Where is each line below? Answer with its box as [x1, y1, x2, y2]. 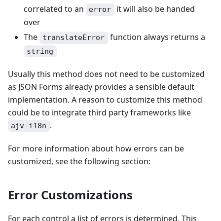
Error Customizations [8, 186, 133, 203]
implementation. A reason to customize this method [8, 94, 202, 105]
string [27, 46, 54, 56]
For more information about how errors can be [8, 143, 184, 154]
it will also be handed [114, 3, 195, 15]
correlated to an [24, 3, 86, 15]
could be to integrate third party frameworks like [8, 107, 191, 118]
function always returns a [108, 32, 205, 43]
